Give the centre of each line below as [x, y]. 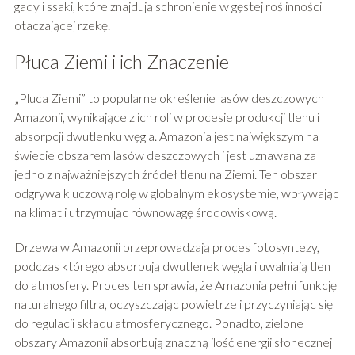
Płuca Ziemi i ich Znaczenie [121, 61]
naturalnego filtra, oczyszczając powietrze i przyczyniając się [173, 303]
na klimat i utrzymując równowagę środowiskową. [145, 212]
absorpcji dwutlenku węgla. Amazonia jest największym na [166, 136]
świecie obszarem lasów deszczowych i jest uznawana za [165, 155]
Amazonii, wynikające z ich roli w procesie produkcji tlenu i [166, 116]
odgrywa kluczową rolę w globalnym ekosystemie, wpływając [176, 193]
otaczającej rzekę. [62, 25]
